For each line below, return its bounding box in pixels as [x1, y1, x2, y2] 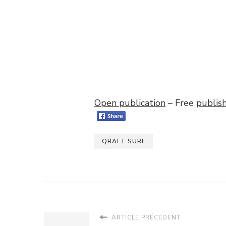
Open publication [94, 97, 165, 109]
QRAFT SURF [102, 137, 145, 145]
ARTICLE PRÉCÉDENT [109, 213, 181, 221]
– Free [165, 97, 196, 109]
